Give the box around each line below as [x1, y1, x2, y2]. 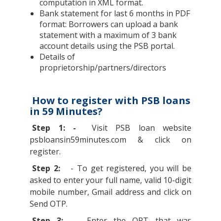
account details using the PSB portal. [39, 40, 179, 51]
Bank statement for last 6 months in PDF [39, 7, 190, 19]
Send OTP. [30, 198, 72, 210]
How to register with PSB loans [32, 94, 190, 108]
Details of [39, 51, 75, 62]
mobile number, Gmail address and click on [30, 186, 191, 198]
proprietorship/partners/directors [39, 62, 170, 73]
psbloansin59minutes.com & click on [30, 134, 191, 146]
